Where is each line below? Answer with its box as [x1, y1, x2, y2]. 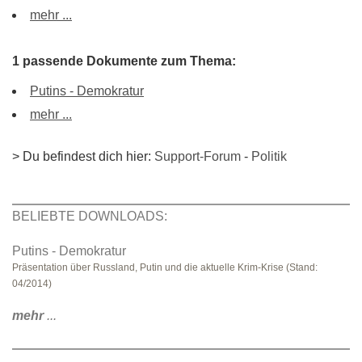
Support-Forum [154, 149, 241, 163]
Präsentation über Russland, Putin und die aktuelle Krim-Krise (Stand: [12, 262, 318, 273]
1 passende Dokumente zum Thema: [12, 54, 236, 68]
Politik [251, 149, 287, 163]
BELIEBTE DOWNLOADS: [12, 209, 167, 223]
